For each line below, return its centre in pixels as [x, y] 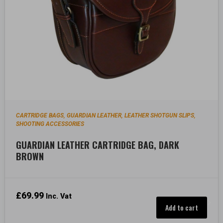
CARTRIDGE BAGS [40, 115]
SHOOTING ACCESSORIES [50, 124]
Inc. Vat [59, 196]
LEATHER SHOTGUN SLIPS [160, 115]
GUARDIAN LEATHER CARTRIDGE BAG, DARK [98, 145]
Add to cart [181, 207]
